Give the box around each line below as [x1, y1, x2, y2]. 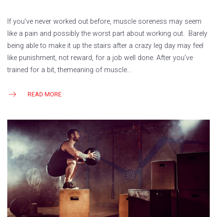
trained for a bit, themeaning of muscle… [7, 65, 131, 74]
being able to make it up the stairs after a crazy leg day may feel [7, 41, 203, 50]
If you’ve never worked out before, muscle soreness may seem [7, 17, 201, 26]
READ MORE [28, 90, 62, 98]
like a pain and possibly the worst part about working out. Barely [7, 29, 207, 38]
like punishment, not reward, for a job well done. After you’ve [7, 53, 193, 62]
